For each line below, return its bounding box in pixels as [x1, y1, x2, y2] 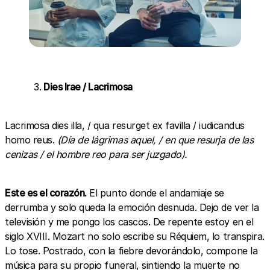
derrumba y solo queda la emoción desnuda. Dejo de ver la [5, 201, 259, 213]
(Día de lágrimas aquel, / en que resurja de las [57, 133, 254, 146]
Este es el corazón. [5, 186, 87, 199]
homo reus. [5, 133, 57, 146]
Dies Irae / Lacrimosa [43, 80, 133, 93]
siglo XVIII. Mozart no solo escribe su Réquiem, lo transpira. [5, 230, 265, 242]
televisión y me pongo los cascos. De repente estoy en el [5, 215, 254, 228]
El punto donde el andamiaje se [86, 186, 225, 199]
